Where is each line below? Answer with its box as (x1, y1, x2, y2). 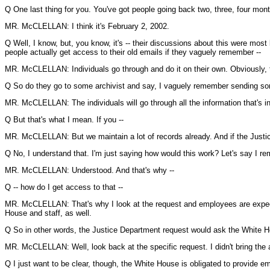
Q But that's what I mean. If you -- (5, 115, 124, 124)
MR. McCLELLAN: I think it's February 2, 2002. (5, 22, 169, 31)
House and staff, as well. (5, 209, 92, 218)
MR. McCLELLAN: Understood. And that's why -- (5, 166, 174, 175)
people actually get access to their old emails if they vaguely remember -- (5, 48, 261, 57)
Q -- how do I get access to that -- (5, 183, 123, 192)
